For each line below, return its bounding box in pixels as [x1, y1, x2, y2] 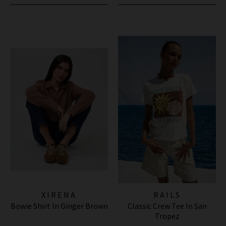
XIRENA [41, 189, 77, 200]
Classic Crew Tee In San [127, 200, 207, 211]
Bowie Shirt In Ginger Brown [10, 200, 108, 211]
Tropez [154, 210, 180, 221]
